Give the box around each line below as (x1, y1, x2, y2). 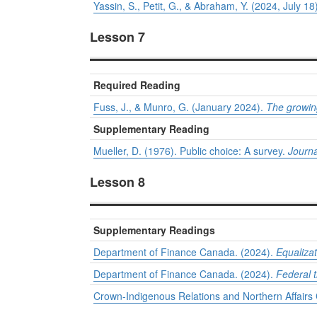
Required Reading (93, 78, 180, 93)
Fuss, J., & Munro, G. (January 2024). (93, 100, 266, 115)
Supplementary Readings (93, 223, 215, 238)
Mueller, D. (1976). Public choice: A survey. (93, 144, 288, 158)
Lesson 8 (90, 173, 145, 192)
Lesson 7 (90, 28, 145, 47)
